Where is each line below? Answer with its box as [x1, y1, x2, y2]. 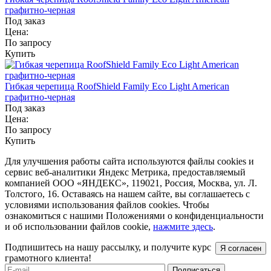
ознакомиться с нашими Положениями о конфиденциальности [5, 210, 264, 221]
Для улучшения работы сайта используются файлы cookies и [5, 155, 254, 166]
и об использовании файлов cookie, [5, 221, 153, 232]
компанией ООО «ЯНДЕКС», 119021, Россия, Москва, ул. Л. [5, 177, 257, 188]
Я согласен [220, 243, 261, 253]
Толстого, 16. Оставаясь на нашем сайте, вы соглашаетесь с [5, 188, 250, 199]
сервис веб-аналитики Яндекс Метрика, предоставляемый [5, 166, 246, 177]
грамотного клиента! [5, 252, 91, 263]
